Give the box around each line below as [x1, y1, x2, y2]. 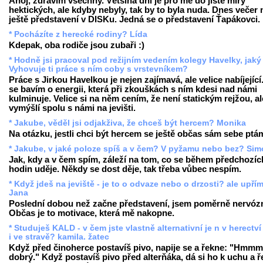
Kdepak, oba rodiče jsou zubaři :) [9, 40, 144, 50]
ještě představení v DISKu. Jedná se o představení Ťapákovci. [9, 14, 260, 24]
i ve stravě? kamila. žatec [9, 232, 109, 241]
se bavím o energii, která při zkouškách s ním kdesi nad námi [9, 84, 257, 94]
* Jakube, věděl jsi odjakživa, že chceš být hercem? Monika [9, 118, 246, 127]
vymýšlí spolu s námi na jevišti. [9, 103, 136, 113]
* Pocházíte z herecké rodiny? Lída [9, 29, 147, 39]
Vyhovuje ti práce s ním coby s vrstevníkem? [9, 64, 188, 73]
